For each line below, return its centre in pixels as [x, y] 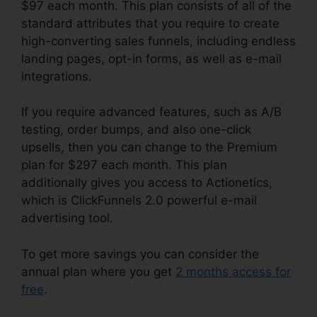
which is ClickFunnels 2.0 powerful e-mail [139, 201]
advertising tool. [67, 218]
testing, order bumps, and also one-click [136, 130]
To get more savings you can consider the [140, 254]
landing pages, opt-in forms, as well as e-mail [151, 58]
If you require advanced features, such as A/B [151, 112]
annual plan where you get [98, 271]
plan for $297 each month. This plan [124, 165]
